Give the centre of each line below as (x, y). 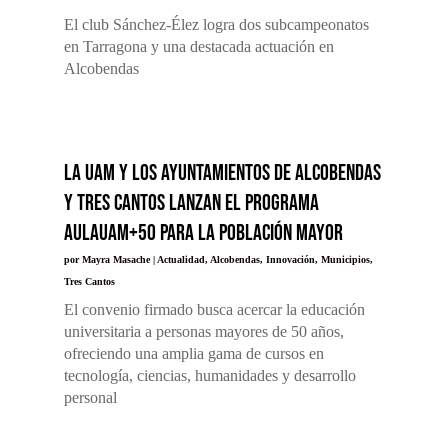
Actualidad (180, 259)
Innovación (290, 259)
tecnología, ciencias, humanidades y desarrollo (209, 375)
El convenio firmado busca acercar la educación (214, 309)
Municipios (345, 259)
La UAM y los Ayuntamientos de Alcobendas (222, 173)
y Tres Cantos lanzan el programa (191, 203)
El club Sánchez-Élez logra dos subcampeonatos (216, 24)
